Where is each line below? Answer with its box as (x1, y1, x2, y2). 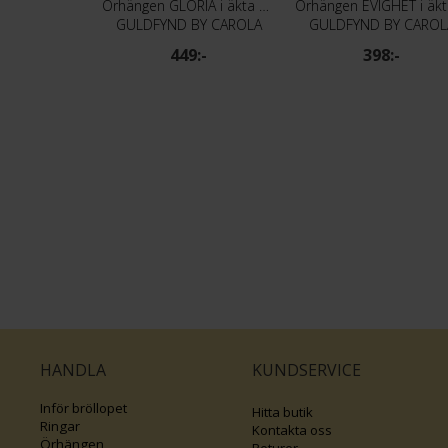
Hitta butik (252, 403, 317, 422)
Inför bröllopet (40, 399, 130, 418)
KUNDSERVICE (252, 359, 362, 382)
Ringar (40, 417, 80, 436)
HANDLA (40, 359, 106, 382)
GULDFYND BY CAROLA (115, 14, 262, 34)
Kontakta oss (252, 421, 333, 440)
